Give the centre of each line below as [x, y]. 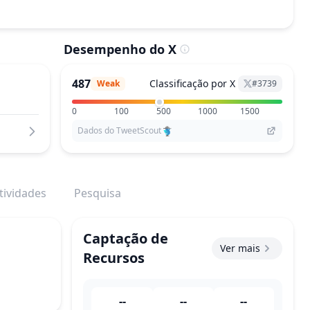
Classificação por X [192, 83]
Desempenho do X [120, 49]
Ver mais [240, 248]
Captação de [126, 238]
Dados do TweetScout [119, 130]
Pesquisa [98, 193]
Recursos [114, 258]
